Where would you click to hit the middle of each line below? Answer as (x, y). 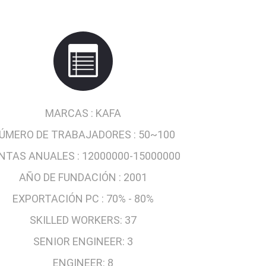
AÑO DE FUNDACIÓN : (71, 178)
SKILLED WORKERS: (76, 220)
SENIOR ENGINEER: (79, 242)
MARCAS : (70, 113)
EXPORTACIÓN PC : (59, 199)
